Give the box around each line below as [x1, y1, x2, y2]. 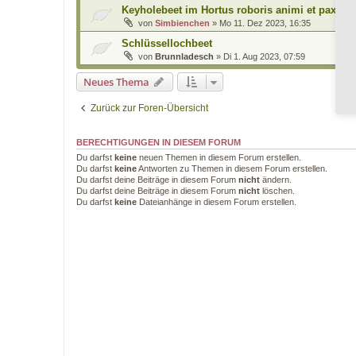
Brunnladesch [155, 52, 214, 61]
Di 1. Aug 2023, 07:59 [223, 52, 305, 61]
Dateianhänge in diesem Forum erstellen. [137, 197, 296, 207]
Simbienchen [155, 18, 210, 28]
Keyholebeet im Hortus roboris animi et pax [122, 4, 336, 16]
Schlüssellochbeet [122, 37, 212, 49]
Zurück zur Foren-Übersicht [91, 103, 208, 114]
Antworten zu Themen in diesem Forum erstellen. [137, 164, 327, 173]
